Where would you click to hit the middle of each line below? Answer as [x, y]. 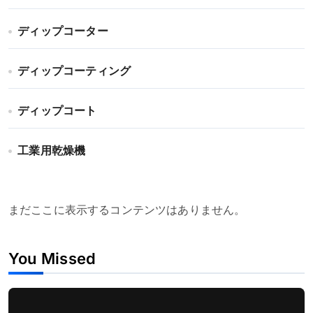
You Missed [52, 258]
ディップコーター [63, 32]
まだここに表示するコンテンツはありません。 [127, 211]
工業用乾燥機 [52, 151]
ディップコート [57, 111]
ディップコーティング [74, 72]
